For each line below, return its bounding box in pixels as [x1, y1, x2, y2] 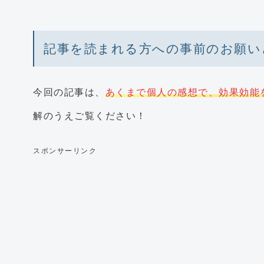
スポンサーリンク [33, 146, 97, 155]
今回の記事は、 [33, 87, 105, 97]
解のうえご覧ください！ [33, 110, 147, 121]
